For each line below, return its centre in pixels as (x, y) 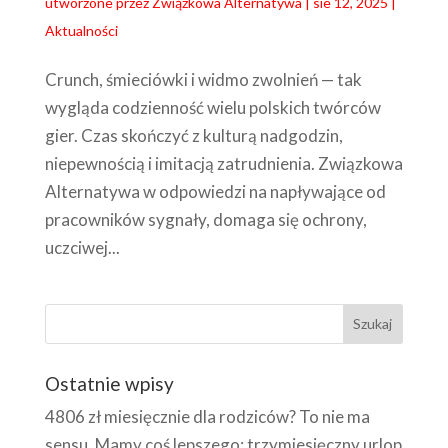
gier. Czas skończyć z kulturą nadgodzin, (193, 135)
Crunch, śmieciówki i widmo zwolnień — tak (203, 79)
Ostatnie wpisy (109, 383)
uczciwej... (82, 247)
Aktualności (81, 30)
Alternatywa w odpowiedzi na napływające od (215, 191)
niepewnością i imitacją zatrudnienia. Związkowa (223, 163)
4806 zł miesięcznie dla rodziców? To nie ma (207, 416)
